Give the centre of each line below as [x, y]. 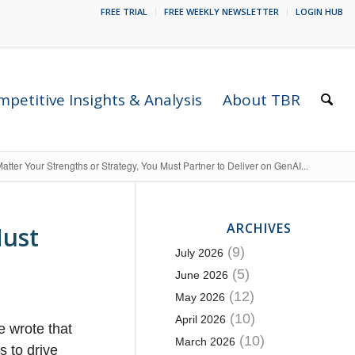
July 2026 [199, 253]
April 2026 [200, 319]
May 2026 [200, 297]
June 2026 [201, 275]
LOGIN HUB [319, 11]
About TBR [262, 100]
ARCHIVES [259, 228]
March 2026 [205, 342]
